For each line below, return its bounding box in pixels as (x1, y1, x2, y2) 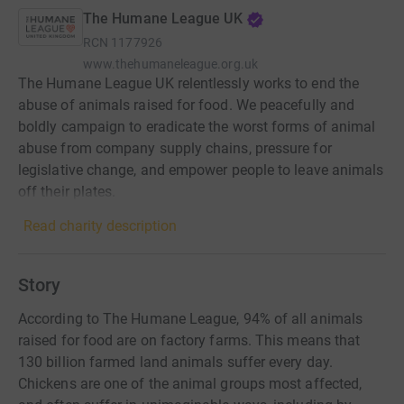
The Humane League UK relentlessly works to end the (18, 75, 359, 92)
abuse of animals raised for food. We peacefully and (18, 96, 355, 114)
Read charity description (23, 217, 177, 234)
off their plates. (18, 183, 116, 200)
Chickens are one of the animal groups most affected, (18, 375, 363, 392)
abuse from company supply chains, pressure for (18, 140, 332, 157)
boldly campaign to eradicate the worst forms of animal (18, 118, 376, 135)
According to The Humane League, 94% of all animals (18, 310, 363, 327)
